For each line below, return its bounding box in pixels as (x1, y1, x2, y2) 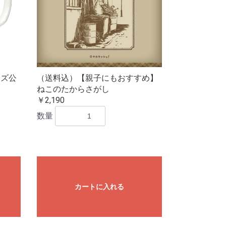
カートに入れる (74, 183, 124, 191)
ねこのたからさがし (36, 84, 109, 94)
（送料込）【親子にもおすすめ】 (36, 73, 158, 83)
